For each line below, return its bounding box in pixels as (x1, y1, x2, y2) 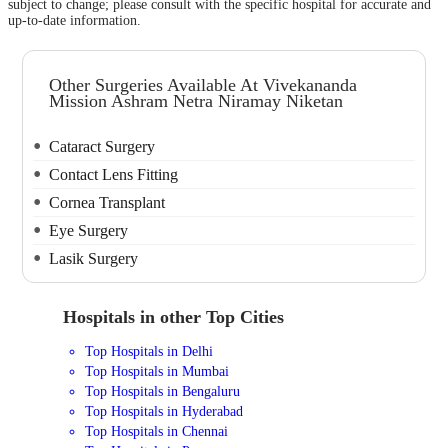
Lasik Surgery (49, 249, 139, 267)
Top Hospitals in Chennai (85, 423, 229, 440)
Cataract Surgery (49, 137, 156, 155)
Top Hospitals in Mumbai (85, 363, 230, 380)
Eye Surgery (49, 221, 129, 239)
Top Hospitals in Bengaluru (85, 383, 241, 400)
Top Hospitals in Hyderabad (85, 403, 244, 420)
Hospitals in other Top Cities (62, 306, 284, 327)
